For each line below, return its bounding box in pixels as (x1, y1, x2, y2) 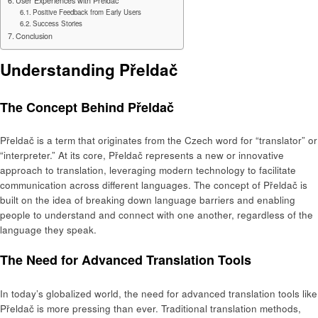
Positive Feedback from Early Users (33, 7, 142, 18)
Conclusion (16, 31, 53, 42)
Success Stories (33, 18, 83, 29)
